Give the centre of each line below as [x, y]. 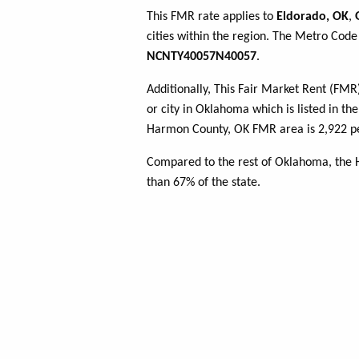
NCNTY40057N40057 [202, 57]
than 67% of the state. [204, 183]
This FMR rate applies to [212, 17]
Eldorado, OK [313, 17]
